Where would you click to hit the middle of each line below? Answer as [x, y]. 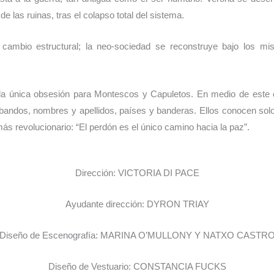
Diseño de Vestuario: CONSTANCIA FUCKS [137, 267]
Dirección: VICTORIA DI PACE [137, 173]
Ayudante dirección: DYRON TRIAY [137, 204]
